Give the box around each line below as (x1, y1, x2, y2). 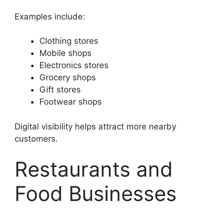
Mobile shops (39, 48, 91, 58)
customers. (15, 133, 58, 144)
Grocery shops (39, 73, 96, 83)
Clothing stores (39, 36, 98, 46)
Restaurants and (15, 157, 173, 182)
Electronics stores (39, 60, 109, 71)
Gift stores (39, 85, 81, 95)
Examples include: (15, 11, 85, 21)
